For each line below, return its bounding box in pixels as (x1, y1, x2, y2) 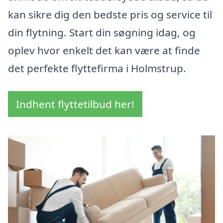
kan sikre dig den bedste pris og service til (8, 7, 212, 22)
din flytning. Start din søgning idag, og (8, 25, 196, 40)
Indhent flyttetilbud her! (16, 97, 134, 111)
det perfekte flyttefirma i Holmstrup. (8, 61, 186, 76)
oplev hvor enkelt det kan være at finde (8, 43, 200, 58)
